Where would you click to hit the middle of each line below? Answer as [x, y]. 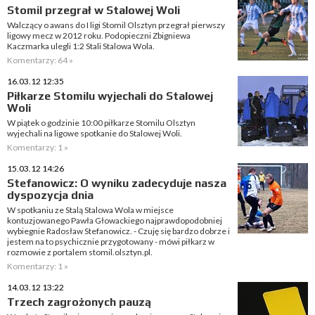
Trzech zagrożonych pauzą [79, 302]
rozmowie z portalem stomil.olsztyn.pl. [80, 252]
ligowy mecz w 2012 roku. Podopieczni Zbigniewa [99, 36]
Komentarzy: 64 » [40, 60]
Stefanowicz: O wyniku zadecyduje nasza [117, 183]
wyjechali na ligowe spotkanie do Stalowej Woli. [95, 133]
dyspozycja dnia [50, 195]
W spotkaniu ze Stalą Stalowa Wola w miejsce [90, 210]
